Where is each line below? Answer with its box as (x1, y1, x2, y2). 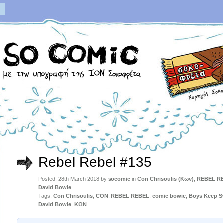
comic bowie (152, 193, 186, 199)
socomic (108, 176, 130, 182)
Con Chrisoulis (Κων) (137, 176, 194, 182)
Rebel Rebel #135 (38, 154, 152, 170)
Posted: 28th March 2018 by (38, 176, 108, 182)
